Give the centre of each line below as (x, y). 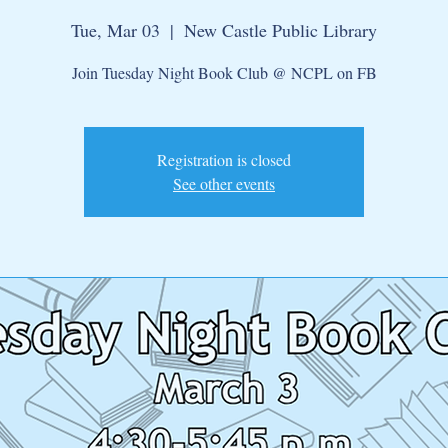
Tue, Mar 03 (115, 30)
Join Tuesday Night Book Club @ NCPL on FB (224, 72)
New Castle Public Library (280, 30)
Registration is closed (224, 159)
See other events (224, 183)
